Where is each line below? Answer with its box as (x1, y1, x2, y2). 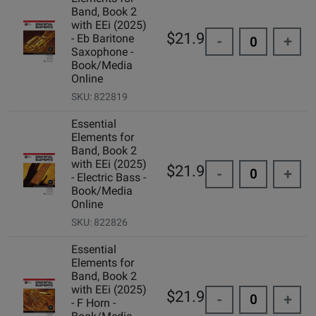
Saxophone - (71, 45, 133, 59)
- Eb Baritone (71, 32, 134, 46)
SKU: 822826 (71, 217, 128, 229)
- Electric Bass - (71, 171, 146, 185)
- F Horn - (71, 296, 116, 310)
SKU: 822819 (71, 91, 128, 103)
